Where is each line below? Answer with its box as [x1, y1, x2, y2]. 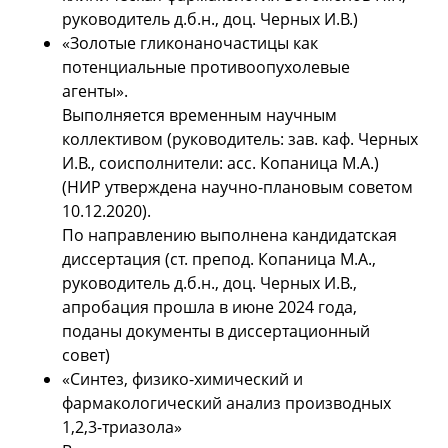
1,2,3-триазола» [62, 416, 182, 439]
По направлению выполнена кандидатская [62, 224, 397, 247]
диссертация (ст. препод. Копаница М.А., [62, 248, 376, 271]
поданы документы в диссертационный [62, 320, 370, 343]
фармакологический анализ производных [62, 392, 391, 415]
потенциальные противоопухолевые [62, 56, 350, 79]
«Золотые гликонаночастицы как [62, 32, 318, 55]
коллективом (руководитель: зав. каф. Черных [62, 128, 418, 151]
